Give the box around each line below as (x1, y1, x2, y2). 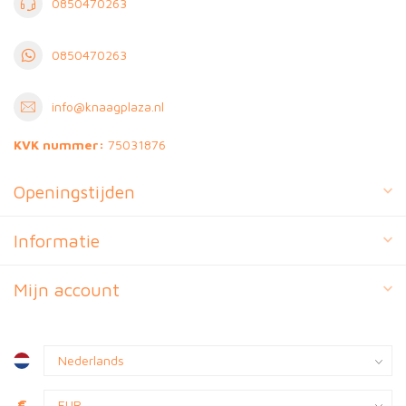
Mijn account (14, 278, 120, 300)
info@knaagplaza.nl (52, 99, 164, 115)
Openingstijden (14, 180, 135, 202)
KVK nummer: (14, 136, 104, 152)
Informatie (14, 229, 100, 251)
